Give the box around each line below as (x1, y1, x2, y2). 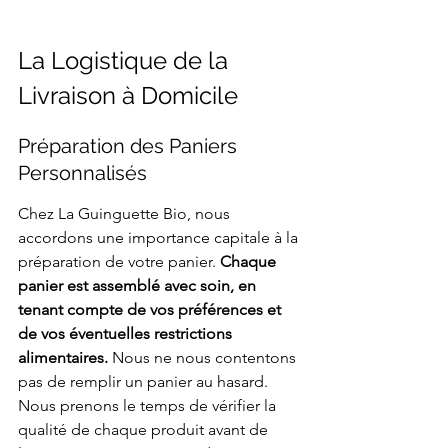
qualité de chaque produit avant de (18, 420, 272, 440)
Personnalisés (18, 161, 147, 186)
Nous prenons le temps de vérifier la (18, 396, 280, 416)
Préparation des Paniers (18, 134, 242, 159)
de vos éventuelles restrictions (18, 324, 236, 344)
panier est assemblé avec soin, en (18, 276, 260, 296)
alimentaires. (18, 348, 108, 368)
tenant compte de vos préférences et (18, 300, 285, 320)
